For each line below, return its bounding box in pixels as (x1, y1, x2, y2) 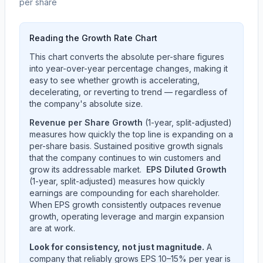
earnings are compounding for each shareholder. (29, 188, 220, 198)
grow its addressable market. (29, 164, 141, 174)
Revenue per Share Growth (29, 117, 143, 127)
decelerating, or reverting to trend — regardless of (29, 87, 227, 97)
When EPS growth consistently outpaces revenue (29, 200, 221, 210)
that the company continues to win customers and (29, 153, 221, 163)
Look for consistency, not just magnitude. (29, 242, 204, 252)
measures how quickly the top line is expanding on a (29, 129, 233, 139)
